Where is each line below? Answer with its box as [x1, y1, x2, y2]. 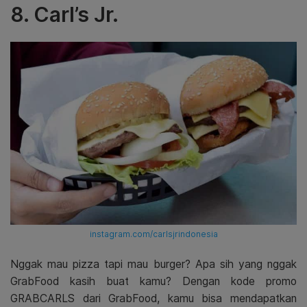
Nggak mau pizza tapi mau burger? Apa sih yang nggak [10, 257, 297, 271]
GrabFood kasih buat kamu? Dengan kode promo [10, 274, 297, 288]
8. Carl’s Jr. [10, 1, 119, 27]
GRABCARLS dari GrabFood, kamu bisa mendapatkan [10, 291, 297, 305]
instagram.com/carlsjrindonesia [89, 228, 218, 239]
